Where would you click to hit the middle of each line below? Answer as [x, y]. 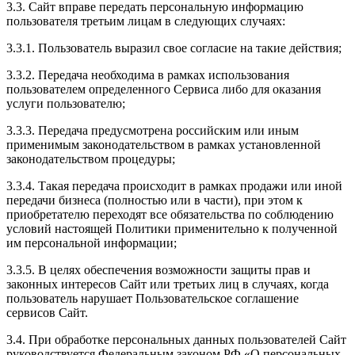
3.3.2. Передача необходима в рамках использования [148, 74]
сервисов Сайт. [47, 312]
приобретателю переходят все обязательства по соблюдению [170, 214]
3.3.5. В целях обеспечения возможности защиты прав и [158, 269]
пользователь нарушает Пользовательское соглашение [153, 298]
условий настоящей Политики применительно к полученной [172, 228]
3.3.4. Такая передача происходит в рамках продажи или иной [174, 185]
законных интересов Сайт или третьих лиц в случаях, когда [168, 284]
